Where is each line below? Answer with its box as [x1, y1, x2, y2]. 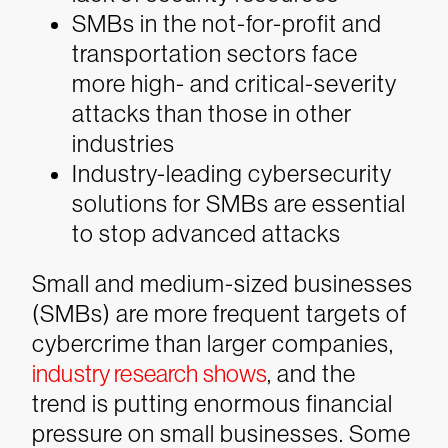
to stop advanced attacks [72, 220, 341, 247]
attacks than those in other [72, 100, 352, 127]
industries [72, 130, 175, 157]
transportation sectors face [72, 40, 358, 67]
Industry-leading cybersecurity [72, 160, 392, 187]
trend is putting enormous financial [32, 390, 393, 417]
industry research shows [32, 360, 268, 387]
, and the [267, 360, 357, 387]
